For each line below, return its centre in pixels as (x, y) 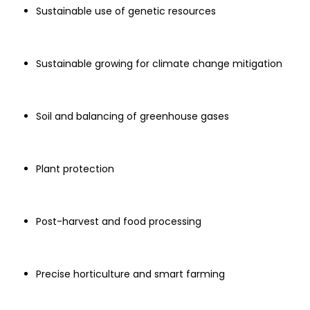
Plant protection (75, 169)
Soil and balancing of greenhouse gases (133, 116)
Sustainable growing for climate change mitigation (159, 64)
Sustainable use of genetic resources (126, 11)
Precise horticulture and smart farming (130, 274)
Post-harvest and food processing (119, 221)
